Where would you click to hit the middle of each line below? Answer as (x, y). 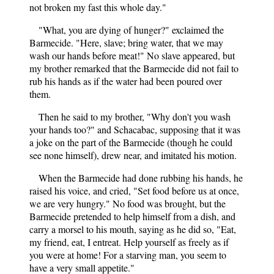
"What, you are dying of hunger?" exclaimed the (131, 29)
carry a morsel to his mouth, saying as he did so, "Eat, (133, 229)
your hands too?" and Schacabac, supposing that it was (135, 129)
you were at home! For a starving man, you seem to (128, 254)
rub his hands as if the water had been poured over (126, 81)
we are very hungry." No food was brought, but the (128, 203)
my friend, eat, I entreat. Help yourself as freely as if (129, 242)
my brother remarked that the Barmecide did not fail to (134, 68)
